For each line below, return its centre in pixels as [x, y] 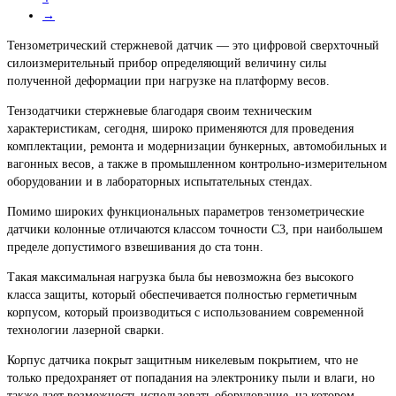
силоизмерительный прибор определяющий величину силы [167, 63]
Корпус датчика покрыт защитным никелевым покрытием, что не [183, 360]
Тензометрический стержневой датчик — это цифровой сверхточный [193, 45]
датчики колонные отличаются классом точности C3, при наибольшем [195, 229]
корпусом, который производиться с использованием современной [186, 312]
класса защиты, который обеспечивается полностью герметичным [182, 294]
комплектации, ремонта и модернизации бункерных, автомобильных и [197, 146]
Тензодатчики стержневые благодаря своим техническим [160, 110]
